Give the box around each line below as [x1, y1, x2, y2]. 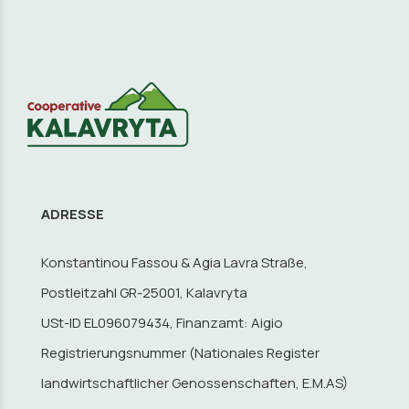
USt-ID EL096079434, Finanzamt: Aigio [41, 312, 283, 332]
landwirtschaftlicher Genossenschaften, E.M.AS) [41, 372, 348, 393]
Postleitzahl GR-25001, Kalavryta [41, 282, 247, 302]
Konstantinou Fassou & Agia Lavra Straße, [41, 252, 308, 272]
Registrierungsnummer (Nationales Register [41, 342, 320, 362]
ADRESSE [41, 204, 104, 224]
